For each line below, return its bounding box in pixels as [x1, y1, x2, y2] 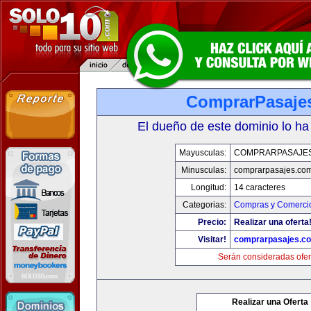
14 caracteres [233, 183, 285, 192]
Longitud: [190, 183, 226, 192]
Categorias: [182, 200, 226, 210]
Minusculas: [180, 165, 226, 175]
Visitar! [197, 235, 226, 244]
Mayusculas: [178, 148, 226, 158]
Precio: [197, 217, 226, 227]
